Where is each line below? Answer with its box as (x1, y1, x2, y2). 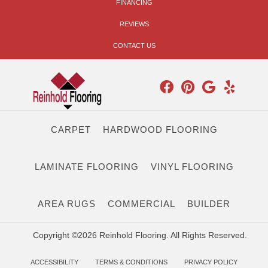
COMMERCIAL (108, 199, 175, 209)
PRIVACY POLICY (184, 258, 237, 266)
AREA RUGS (38, 199, 96, 209)
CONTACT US (112, 41, 156, 49)
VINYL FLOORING (150, 162, 234, 172)
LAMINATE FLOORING (34, 162, 139, 172)
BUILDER (187, 199, 230, 209)
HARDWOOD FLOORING (102, 124, 218, 135)
